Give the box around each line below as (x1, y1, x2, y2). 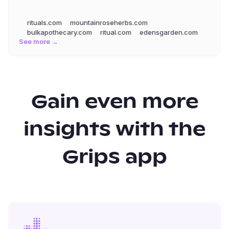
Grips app (62, 149, 167, 167)
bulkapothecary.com (27, 28, 92, 36)
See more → (19, 37, 58, 45)
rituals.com (27, 18, 62, 27)
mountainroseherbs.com (70, 18, 148, 27)
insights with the (24, 121, 205, 140)
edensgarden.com (140, 28, 198, 36)
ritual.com (100, 28, 131, 36)
